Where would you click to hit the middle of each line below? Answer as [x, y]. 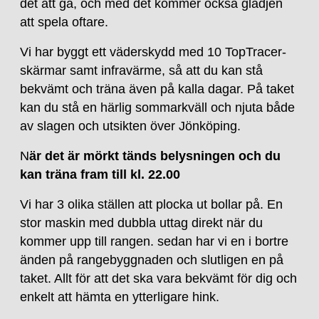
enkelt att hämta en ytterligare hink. [122, 297]
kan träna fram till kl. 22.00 [100, 174]
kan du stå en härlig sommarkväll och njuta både [158, 107]
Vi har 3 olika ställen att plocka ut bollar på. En [152, 204]
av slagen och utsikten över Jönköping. [131, 126]
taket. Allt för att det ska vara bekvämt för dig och [159, 278]
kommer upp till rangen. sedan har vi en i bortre [155, 241]
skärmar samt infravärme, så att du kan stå [142, 70]
